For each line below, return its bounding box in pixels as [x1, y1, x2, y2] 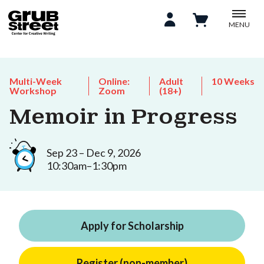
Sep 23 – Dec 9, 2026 [47, 146, 141, 159]
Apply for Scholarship [80, 219, 184, 232]
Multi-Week [9, 75, 62, 87]
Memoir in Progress [9, 103, 237, 130]
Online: [98, 75, 130, 87]
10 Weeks [212, 75, 255, 87]
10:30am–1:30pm [47, 159, 127, 172]
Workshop [9, 85, 57, 96]
